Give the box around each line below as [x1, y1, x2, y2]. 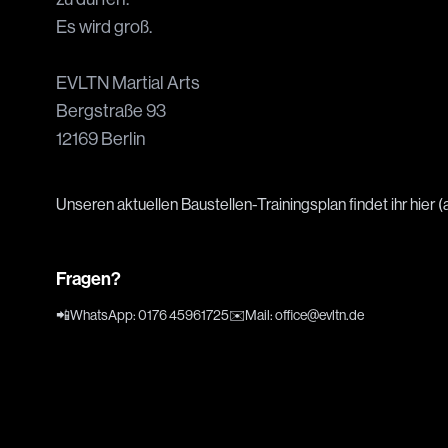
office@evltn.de [275, 307, 364, 324]
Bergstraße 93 [56, 101, 166, 122]
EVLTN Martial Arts [56, 73, 200, 94]
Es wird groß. [56, 17, 152, 38]
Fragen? [56, 268, 121, 291]
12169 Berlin [56, 129, 146, 150]
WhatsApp [70, 307, 133, 324]
